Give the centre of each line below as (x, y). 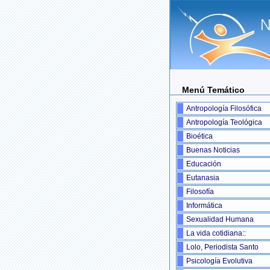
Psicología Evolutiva (219, 261)
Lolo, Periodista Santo (222, 247)
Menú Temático (213, 89)
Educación (204, 164)
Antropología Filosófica (224, 109)
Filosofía (200, 192)
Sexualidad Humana (220, 220)
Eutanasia (203, 178)
